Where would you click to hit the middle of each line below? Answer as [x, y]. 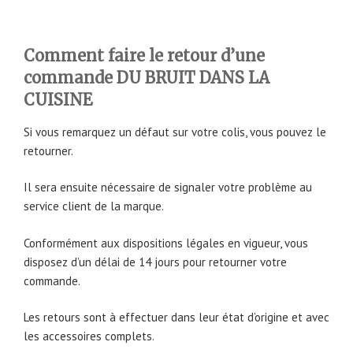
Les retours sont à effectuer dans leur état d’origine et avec [176, 318]
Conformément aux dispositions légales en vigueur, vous [166, 243]
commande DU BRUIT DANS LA [147, 77]
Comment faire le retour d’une [144, 55]
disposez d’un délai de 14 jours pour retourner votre [155, 262]
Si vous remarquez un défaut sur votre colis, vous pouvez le [175, 132]
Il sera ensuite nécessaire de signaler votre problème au [168, 188]
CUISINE [58, 99]
